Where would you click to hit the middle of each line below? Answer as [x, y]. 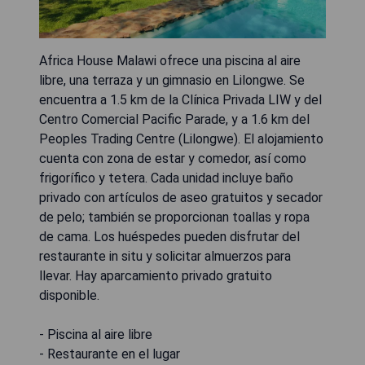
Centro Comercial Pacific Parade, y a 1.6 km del [174, 119]
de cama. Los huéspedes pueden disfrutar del [169, 236]
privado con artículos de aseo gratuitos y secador [181, 197]
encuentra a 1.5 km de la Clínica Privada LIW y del [180, 99]
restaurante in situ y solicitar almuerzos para [165, 256]
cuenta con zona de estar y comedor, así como [173, 158]
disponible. [69, 295]
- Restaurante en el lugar [110, 354]
